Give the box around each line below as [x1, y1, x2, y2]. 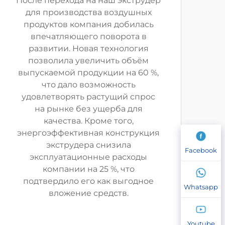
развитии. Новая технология [28, 44, 149, 53]
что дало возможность [41, 80, 136, 89]
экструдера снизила [46, 140, 131, 150]
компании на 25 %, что [42, 164, 135, 174]
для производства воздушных [25, 8, 152, 17]
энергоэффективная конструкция [17, 128, 160, 138]
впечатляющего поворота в [30, 32, 147, 41]
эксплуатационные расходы [30, 152, 147, 162]
